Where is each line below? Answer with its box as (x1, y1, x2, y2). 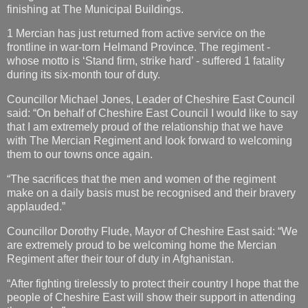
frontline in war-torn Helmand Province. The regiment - (7, 41, 270, 54)
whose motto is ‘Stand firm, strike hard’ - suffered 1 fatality (7, 55, 285, 67)
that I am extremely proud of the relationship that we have (7, 121, 283, 133)
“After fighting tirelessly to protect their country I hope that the (7, 277, 299, 289)
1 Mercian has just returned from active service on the (7, 27, 265, 40)
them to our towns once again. (7, 148, 153, 161)
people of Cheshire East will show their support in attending (7, 291, 296, 303)
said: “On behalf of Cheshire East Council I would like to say (7, 107, 298, 120)
